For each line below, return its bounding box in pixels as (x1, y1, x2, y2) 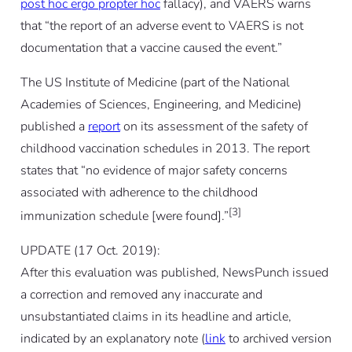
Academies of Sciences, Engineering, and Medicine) (20, 95, 302, 113)
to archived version (225, 330, 332, 348)
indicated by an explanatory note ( (20, 330, 205, 348)
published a (20, 117, 88, 135)
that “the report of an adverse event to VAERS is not (20, 16, 303, 35)
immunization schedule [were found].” (20, 207, 229, 225)
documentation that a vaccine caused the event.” (20, 38, 282, 57)
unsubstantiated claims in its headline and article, (20, 308, 291, 326)
